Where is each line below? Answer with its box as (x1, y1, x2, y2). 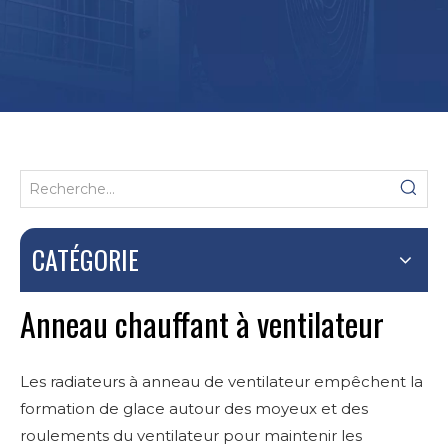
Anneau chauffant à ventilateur (20, 300, 384, 347)
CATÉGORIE (32, 240, 139, 279)
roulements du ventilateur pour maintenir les (20, 426, 362, 445)
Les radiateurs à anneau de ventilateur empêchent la (20, 372, 423, 391)
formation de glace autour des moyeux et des (20, 399, 368, 418)
